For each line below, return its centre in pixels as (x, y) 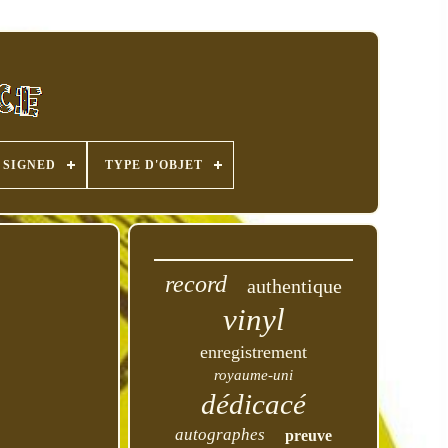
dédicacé (254, 404)
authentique (295, 286)
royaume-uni (254, 375)
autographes (220, 434)
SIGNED (29, 165)
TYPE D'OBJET (154, 165)
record (196, 284)
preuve (309, 435)
